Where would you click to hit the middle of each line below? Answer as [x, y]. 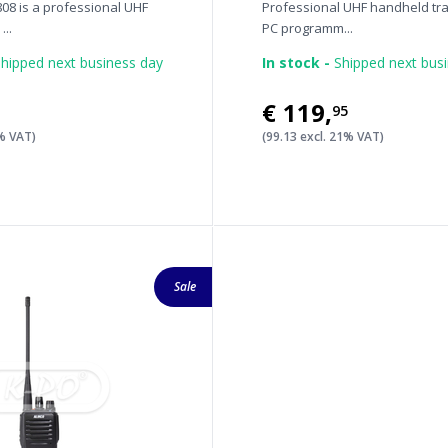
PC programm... [308, 28]
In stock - [296, 62]
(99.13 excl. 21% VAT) [323, 136]
